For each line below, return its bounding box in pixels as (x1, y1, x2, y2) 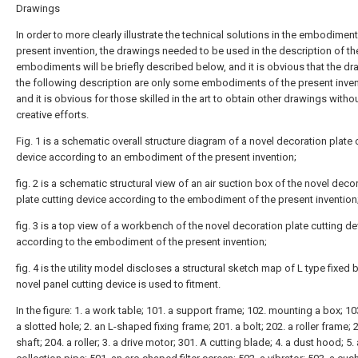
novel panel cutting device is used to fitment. (16, 278, 221, 290)
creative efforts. (16, 109, 89, 121)
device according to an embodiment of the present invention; (16, 151, 296, 163)
